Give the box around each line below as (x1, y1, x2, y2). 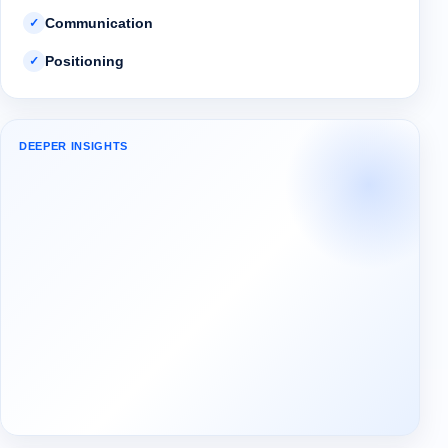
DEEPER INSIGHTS (19, 139, 128, 152)
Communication (45, 14, 153, 31)
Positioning (45, 52, 124, 69)
